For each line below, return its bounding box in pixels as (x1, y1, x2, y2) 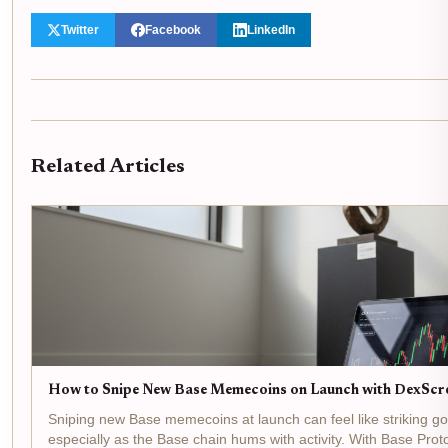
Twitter (61, 22, 99, 37)
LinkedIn (247, 22, 295, 37)
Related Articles (31, 156, 185, 177)
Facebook (145, 22, 201, 37)
